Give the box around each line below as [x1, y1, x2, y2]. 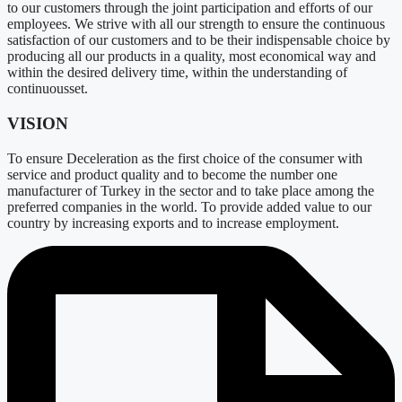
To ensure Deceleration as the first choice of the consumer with [7, 150, 363, 166]
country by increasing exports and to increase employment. [7, 214, 339, 231]
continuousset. [7, 81, 88, 97]
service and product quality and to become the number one [7, 166, 337, 182]
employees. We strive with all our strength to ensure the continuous [7, 16, 385, 32]
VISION [7, 114, 68, 134]
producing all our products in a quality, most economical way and [7, 48, 376, 65]
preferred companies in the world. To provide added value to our [7, 198, 371, 214]
